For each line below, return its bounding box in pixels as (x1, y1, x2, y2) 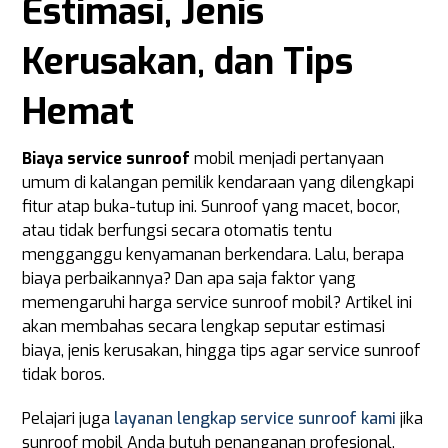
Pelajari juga (22, 408, 115, 429)
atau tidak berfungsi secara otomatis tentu (22, 220, 333, 241)
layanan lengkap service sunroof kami (114, 408, 397, 429)
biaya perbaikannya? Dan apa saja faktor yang (22, 268, 357, 289)
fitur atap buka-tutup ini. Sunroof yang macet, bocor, (22, 196, 401, 217)
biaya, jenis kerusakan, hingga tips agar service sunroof (22, 340, 421, 361)
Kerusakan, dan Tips (22, 38, 354, 86)
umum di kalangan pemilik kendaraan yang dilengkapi (22, 172, 415, 193)
